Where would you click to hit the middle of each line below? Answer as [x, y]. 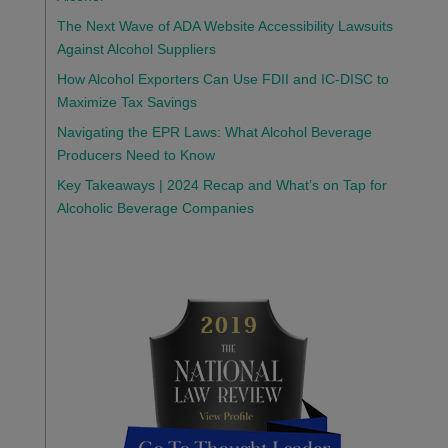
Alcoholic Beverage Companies [155, 208]
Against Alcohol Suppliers [136, 49]
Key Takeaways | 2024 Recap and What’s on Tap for [221, 185]
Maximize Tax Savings [126, 102]
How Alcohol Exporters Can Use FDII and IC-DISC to [222, 79]
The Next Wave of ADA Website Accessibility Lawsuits [224, 26]
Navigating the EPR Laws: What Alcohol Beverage [214, 132]
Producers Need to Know [135, 155]
